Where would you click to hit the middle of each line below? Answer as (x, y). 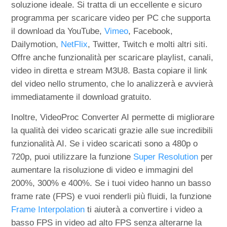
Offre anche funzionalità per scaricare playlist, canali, (112, 57)
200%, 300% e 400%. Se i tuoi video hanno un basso (111, 183)
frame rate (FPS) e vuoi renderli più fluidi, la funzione (111, 196)
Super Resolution (166, 157)
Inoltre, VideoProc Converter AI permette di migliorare (113, 117)
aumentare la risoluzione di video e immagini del (102, 170)
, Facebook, (151, 31)
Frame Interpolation (48, 209)
